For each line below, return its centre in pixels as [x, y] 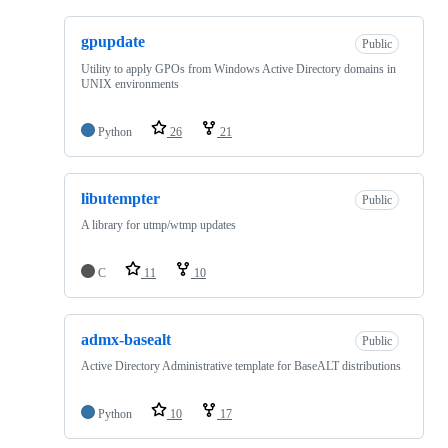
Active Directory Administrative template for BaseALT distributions [241, 366]
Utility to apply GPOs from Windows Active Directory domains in [238, 68]
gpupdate [113, 42]
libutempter [120, 198]
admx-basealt [126, 339]
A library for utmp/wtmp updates [158, 224]
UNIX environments [130, 83]
